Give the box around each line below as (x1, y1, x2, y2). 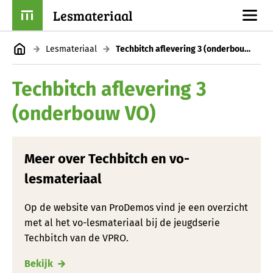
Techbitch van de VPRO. (24, 232, 129, 244)
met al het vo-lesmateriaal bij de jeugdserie (24, 216, 220, 229)
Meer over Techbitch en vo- (24, 150, 190, 167)
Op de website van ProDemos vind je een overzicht (24, 201, 248, 213)
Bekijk (24, 257, 53, 269)
